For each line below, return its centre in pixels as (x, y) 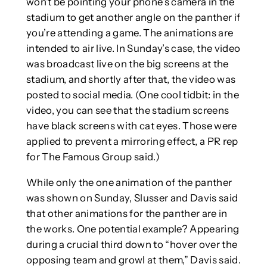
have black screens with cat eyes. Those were (131, 126)
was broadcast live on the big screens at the (127, 64)
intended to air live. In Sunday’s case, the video (133, 49)
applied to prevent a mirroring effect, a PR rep (132, 142)
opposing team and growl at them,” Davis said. (133, 260)
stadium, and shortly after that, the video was (131, 80)
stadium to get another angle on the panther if (133, 18)
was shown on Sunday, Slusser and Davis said (132, 198)
